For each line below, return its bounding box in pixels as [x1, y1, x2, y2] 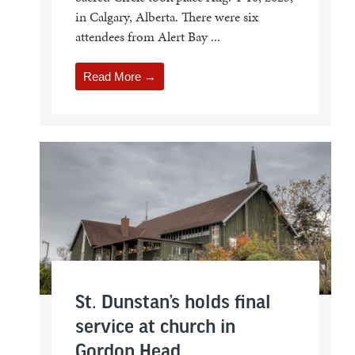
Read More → [82, 70, 156, 84]
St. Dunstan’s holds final [74, 292, 271, 315]
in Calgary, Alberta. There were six [74, 7, 258, 27]
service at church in [74, 317, 235, 339]
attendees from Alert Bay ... [74, 27, 220, 47]
